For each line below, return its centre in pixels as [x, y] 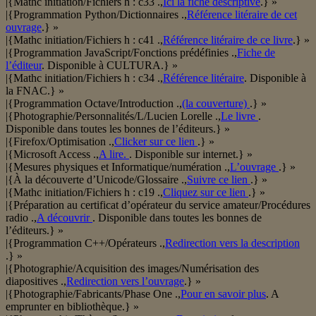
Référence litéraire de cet [242, 15]
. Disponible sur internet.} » [191, 154]
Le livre [239, 116]
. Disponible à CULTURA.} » [110, 66]
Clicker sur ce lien [156, 142]
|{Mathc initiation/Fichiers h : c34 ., [84, 78]
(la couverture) [216, 104]
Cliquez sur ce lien [206, 193]
